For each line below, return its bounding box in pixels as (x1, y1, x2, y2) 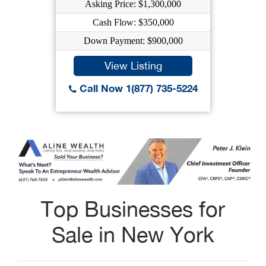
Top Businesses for (41, 196, 225, 221)
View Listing (104, 59, 162, 72)
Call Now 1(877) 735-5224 (76, 82, 198, 94)
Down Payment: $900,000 (83, 36, 183, 46)
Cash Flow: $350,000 (92, 17, 174, 27)
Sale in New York (52, 221, 214, 247)
